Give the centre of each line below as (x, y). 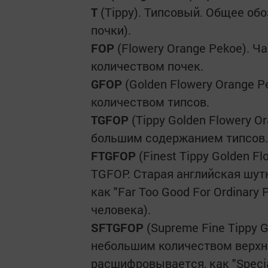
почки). (111, 30)
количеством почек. (147, 66)
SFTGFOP (117, 227)
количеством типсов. (150, 102)
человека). (121, 209)
